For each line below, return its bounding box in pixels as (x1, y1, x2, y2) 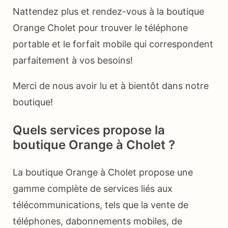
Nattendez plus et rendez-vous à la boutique (13, 6, 204, 17)
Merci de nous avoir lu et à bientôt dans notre (13, 80, 209, 92)
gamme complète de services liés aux (13, 183, 173, 194)
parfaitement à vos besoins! (13, 55, 133, 66)
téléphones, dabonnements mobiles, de (13, 216, 182, 227)
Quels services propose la (13, 123, 165, 138)
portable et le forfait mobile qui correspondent (13, 39, 213, 50)
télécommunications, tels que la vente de (13, 199, 188, 211)
